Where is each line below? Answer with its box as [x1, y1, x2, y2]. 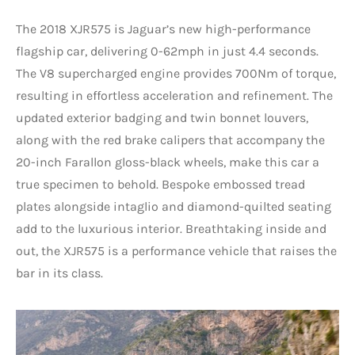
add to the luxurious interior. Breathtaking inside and [16, 220, 326, 236]
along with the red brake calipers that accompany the [16, 132, 325, 147]
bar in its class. [16, 265, 103, 281]
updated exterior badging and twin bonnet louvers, [16, 109, 308, 125]
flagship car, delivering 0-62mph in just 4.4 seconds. [16, 43, 319, 59]
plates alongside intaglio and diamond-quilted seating [16, 198, 331, 214]
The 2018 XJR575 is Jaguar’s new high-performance [16, 21, 311, 36]
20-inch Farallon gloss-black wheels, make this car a [16, 154, 319, 170]
